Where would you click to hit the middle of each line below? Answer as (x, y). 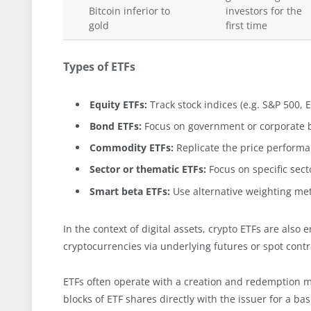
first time (246, 26)
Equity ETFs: (118, 104)
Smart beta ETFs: (130, 191)
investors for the (263, 11)
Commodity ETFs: (132, 148)
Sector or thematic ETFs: (148, 169)
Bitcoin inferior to (129, 11)
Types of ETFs (99, 67)
